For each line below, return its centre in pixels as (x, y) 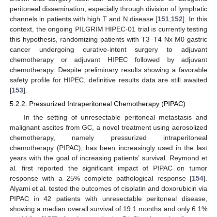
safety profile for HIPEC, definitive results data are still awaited (108, 80)
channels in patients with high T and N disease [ (84, 19)
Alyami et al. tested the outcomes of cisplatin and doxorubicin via (108, 188)
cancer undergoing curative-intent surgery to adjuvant (108, 50)
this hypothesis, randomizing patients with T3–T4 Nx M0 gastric (108, 39)
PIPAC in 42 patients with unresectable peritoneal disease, (108, 198)
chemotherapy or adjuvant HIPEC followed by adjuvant (108, 60)
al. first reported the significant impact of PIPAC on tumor (108, 168)
